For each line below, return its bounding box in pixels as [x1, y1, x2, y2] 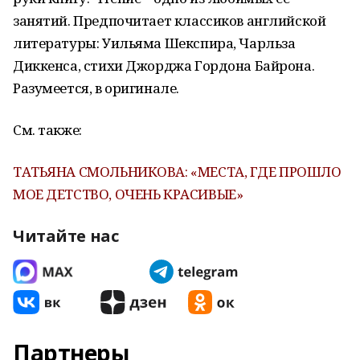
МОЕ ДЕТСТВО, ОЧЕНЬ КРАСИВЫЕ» [13, 185, 243, 203]
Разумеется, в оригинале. [13, 79, 179, 97]
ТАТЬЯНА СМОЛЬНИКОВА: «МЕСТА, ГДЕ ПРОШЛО [13, 162, 342, 181]
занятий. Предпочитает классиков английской [13, 11, 326, 30]
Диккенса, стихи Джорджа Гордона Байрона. [13, 56, 315, 75]
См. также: [13, 121, 82, 139]
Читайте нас [13, 225, 119, 247]
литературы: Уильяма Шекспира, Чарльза [13, 34, 296, 52]
